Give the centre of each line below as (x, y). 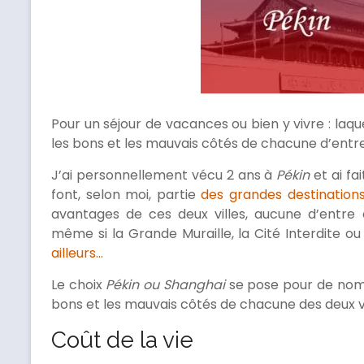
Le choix (79, 285)
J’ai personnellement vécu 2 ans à (164, 175)
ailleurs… (77, 253)
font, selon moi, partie (126, 195)
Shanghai (194, 285)
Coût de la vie (122, 340)
